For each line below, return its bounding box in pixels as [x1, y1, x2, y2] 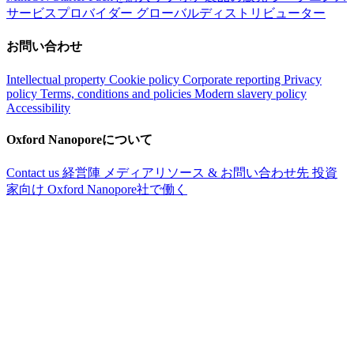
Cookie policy [109, 72, 183, 86]
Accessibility [6, 100, 70, 115]
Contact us [6, 166, 62, 180]
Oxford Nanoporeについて [6, 133, 153, 147]
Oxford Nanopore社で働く [47, 183, 187, 197]
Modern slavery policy [194, 86, 307, 100]
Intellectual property [6, 72, 109, 86]
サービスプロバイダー [6, 6, 136, 21]
